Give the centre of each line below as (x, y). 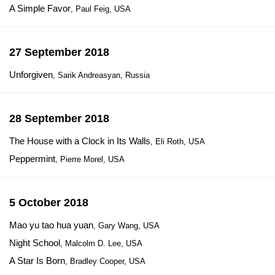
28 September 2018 (59, 118)
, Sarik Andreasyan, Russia (101, 75)
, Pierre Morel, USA (90, 159)
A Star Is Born (37, 261)
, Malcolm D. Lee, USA (101, 243)
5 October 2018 (49, 203)
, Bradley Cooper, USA (105, 261)
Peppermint (32, 159)
